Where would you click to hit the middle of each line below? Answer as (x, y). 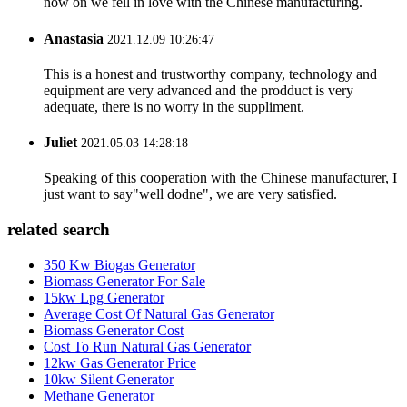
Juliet (60, 143)
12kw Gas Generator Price (120, 362)
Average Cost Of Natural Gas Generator (159, 313)
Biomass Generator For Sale (124, 281)
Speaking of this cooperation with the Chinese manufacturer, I (220, 178)
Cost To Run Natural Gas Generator (147, 346)
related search (59, 230)
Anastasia (74, 38)
